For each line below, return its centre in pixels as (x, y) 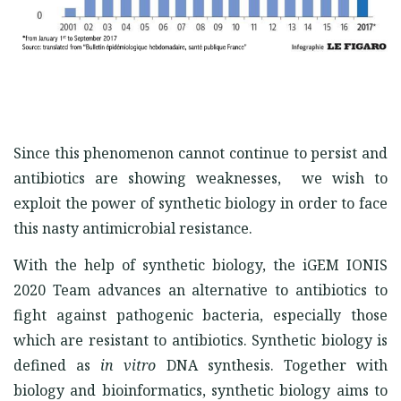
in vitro (133, 365)
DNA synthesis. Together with (277, 365)
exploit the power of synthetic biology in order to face (200, 203)
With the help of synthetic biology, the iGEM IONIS (200, 265)
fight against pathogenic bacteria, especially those (200, 315)
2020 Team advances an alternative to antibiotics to (200, 290)
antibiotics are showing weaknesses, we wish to (200, 178)
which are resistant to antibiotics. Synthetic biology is (200, 340)
